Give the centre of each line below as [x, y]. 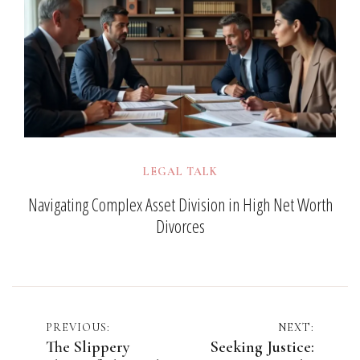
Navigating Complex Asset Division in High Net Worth [180, 204]
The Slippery [88, 347]
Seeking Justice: [262, 347]
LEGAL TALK [180, 172]
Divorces [180, 225]
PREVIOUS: [78, 327]
